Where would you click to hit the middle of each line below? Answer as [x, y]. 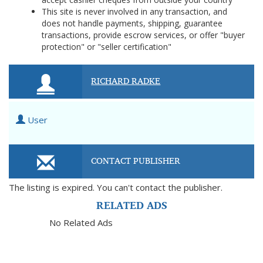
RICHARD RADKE [126, 80]
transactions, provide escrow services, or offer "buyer [143, 35]
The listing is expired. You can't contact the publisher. [116, 187]
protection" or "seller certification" [107, 47]
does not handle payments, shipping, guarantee [132, 23]
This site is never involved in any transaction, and [134, 11]
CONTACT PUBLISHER [136, 160]
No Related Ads [81, 222]
